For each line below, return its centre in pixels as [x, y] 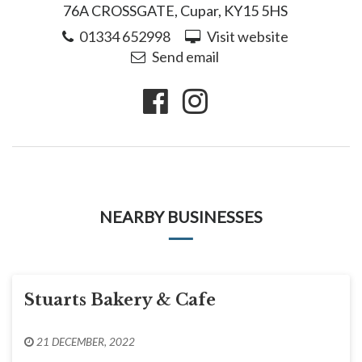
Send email [185, 57]
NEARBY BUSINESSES [181, 217]
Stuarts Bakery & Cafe [120, 300]
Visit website [247, 36]
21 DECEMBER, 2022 [86, 342]
